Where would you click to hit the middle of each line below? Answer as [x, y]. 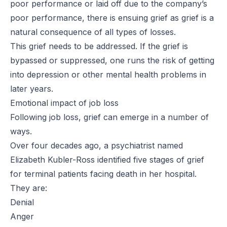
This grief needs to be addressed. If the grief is [99, 46]
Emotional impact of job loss [64, 103]
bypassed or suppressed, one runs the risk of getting [112, 60]
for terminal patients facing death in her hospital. [103, 174]
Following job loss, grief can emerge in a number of [109, 117]
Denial [22, 202]
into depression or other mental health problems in [108, 74]
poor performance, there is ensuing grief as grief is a [112, 17]
